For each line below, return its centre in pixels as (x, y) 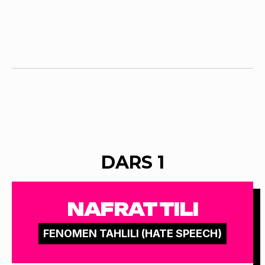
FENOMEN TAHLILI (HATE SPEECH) (132, 233)
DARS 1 (132, 162)
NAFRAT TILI (132, 209)
